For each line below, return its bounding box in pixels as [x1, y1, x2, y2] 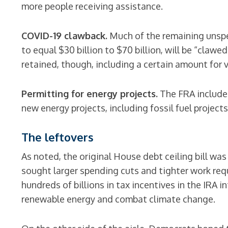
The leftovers [21, 130, 94, 144]
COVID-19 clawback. [21, 30, 108, 41]
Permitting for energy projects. [21, 88, 158, 99]
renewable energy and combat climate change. [21, 193, 216, 205]
